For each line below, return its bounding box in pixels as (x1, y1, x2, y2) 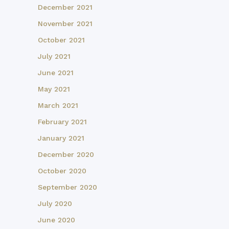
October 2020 (38, 167, 86, 175)
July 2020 (38, 199, 72, 208)
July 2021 (38, 52, 71, 61)
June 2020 (38, 216, 75, 224)
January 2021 (38, 134, 84, 143)
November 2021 (38, 19, 93, 28)
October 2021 (38, 36, 85, 44)
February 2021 (38, 118, 87, 126)
